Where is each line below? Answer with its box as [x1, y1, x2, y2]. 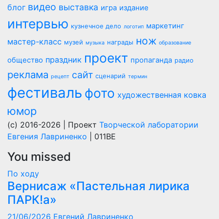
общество [7, 55, 43, 65]
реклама [7, 68, 48, 81]
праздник [45, 54, 82, 65]
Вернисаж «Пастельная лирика [7, 178, 190, 193]
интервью [7, 15, 68, 31]
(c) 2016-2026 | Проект [7, 119, 99, 130]
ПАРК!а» [7, 192, 57, 207]
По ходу [7, 168, 39, 178]
